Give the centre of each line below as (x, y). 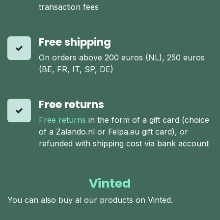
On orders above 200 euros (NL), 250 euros (122, 58)
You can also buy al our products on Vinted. (90, 200)
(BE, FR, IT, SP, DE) (76, 69)
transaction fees (69, 7)
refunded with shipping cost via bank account (124, 144)
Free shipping (75, 42)
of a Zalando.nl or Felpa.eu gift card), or (113, 132)
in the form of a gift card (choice (148, 120)
